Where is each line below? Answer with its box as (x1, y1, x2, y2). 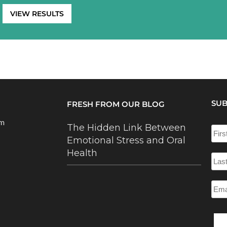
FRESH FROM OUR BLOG (67, 99, 165, 109)
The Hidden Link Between (67, 122, 186, 134)
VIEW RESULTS (10, 9, 64, 19)
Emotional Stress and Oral (67, 135, 185, 146)
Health (67, 147, 97, 159)
